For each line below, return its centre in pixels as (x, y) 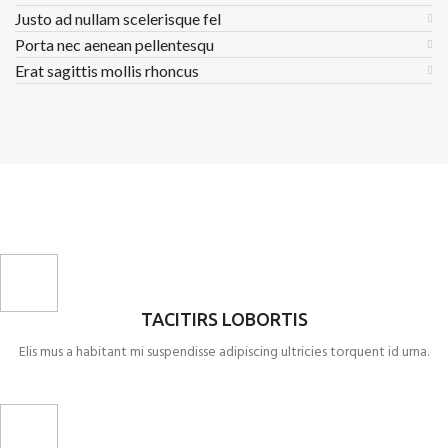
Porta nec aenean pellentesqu (114, 44)
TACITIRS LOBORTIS (224, 319)
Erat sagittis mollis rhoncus (107, 70)
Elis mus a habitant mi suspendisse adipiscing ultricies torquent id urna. (224, 352)
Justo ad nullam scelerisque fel (118, 18)
